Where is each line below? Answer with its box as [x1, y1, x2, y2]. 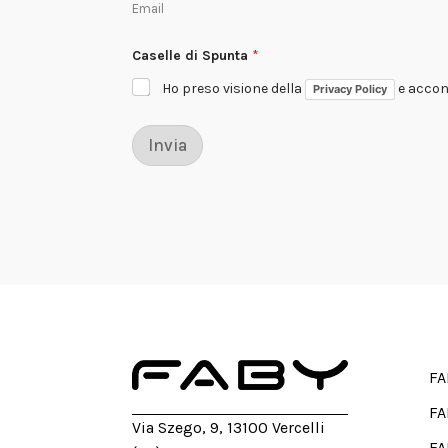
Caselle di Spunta [132, 47, 252, 64]
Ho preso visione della [162, 79, 305, 97]
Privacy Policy [313, 82, 387, 96]
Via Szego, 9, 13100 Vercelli [132, 417, 325, 437]
